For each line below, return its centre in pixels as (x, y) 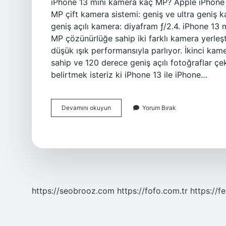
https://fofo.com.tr (152, 191)
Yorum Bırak (159, 108)
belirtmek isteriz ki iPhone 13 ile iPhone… (129, 75)
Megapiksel (127, 153)
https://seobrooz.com (73, 191)
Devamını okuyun (86, 108)
